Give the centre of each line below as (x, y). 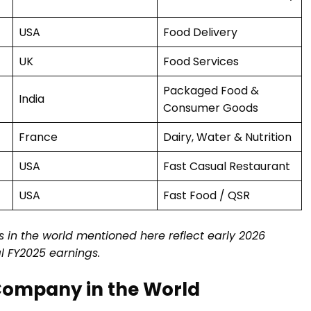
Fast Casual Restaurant (227, 167)
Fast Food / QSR (207, 196)
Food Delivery (200, 33)
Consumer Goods (211, 108)
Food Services (201, 62)
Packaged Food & (211, 91)
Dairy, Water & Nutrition (227, 137)
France (38, 137)
